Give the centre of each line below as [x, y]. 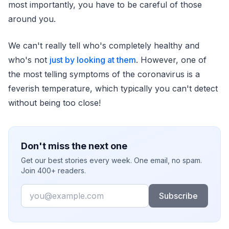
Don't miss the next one [74, 146]
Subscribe [178, 196]
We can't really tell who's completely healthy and [104, 45]
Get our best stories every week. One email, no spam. [111, 160]
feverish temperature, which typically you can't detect [113, 88]
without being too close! [54, 103]
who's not [29, 60]
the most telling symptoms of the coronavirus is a [104, 74]
